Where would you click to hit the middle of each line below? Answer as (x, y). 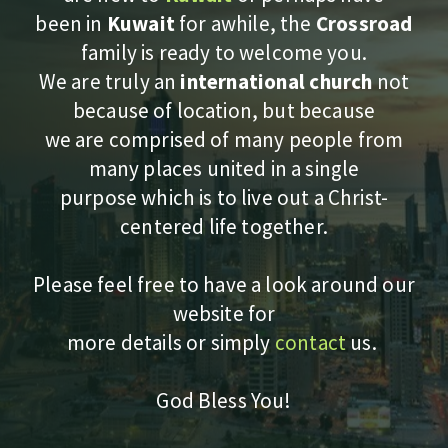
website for (224, 314)
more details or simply (171, 343)
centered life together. (224, 227)
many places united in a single (224, 169)
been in (71, 24)
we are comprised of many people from (224, 140)
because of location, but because (224, 111)
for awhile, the (245, 24)
